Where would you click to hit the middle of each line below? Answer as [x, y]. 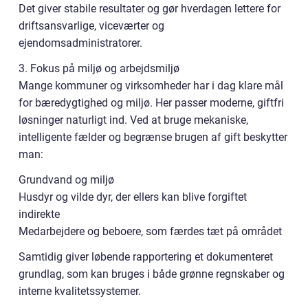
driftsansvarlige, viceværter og [91, 25]
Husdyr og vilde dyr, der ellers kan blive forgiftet [133, 197]
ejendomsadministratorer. [80, 43]
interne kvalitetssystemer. [80, 291]
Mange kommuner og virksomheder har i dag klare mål [151, 85]
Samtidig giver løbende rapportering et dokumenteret [146, 256]
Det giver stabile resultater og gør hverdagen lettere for [150, 8]
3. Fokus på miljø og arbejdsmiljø [99, 68]
